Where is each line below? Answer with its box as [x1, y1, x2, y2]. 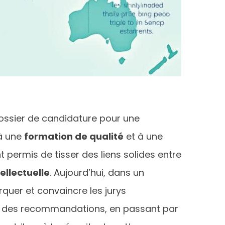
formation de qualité [24, 130, 124, 143]
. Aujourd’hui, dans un [50, 166, 144, 179]
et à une [124, 130, 163, 143]
